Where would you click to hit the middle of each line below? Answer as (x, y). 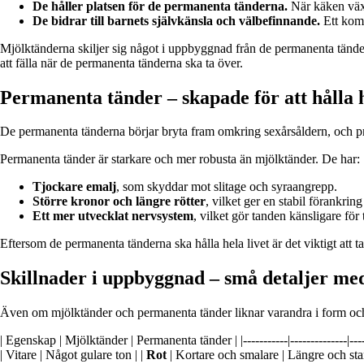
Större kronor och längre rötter (119, 201)
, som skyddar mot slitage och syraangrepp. (227, 187)
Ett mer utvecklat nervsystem (113, 216)
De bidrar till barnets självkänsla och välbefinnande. (176, 20)
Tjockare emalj (74, 187)
